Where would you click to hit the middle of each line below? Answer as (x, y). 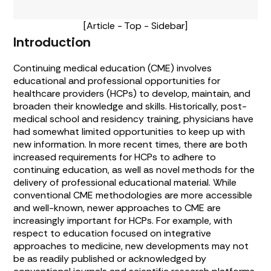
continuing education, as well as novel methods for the (134, 170)
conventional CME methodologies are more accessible (133, 195)
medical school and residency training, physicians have (134, 119)
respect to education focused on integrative (113, 233)
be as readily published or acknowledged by (110, 259)
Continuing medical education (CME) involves (113, 68)
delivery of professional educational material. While (125, 183)
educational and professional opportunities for (117, 81)
